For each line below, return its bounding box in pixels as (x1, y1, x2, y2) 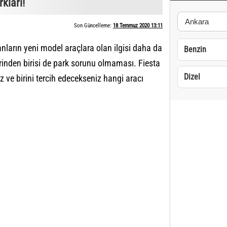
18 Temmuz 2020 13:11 (113, 22, 163, 29)
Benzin (184, 45, 206, 54)
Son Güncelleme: (74, 22, 113, 29)
